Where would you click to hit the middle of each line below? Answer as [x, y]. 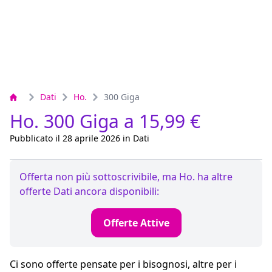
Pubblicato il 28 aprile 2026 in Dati [80, 138]
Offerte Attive [136, 223]
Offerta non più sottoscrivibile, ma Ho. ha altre [126, 177]
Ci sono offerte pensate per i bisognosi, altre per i [123, 264]
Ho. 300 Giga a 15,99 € [105, 121]
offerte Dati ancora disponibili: [89, 191]
